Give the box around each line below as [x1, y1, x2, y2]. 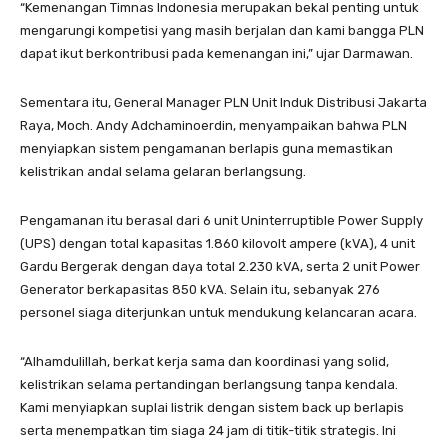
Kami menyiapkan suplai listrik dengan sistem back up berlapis [20, 399, 404, 415]
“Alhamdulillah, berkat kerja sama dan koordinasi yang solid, [20, 353, 389, 369]
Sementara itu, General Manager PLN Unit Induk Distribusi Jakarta [20, 94, 427, 110]
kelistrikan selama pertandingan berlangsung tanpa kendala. [20, 376, 398, 392]
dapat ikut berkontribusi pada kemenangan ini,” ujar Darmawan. [20, 45, 413, 61]
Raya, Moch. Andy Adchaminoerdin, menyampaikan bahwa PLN [20, 117, 407, 133]
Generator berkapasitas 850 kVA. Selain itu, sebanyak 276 [20, 281, 380, 297]
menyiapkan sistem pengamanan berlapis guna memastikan [20, 140, 393, 156]
